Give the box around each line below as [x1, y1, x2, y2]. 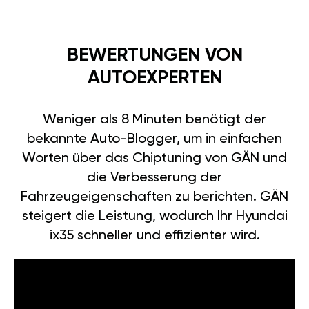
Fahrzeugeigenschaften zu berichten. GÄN [21, 190, 288, 204]
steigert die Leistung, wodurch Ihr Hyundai [21, 209, 288, 223]
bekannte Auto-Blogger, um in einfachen [27, 132, 282, 146]
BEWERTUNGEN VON [66, 46, 243, 65]
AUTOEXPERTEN [87, 68, 222, 88]
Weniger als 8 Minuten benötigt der [43, 112, 266, 127]
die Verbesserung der [87, 170, 222, 185]
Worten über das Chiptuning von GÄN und [22, 151, 287, 166]
